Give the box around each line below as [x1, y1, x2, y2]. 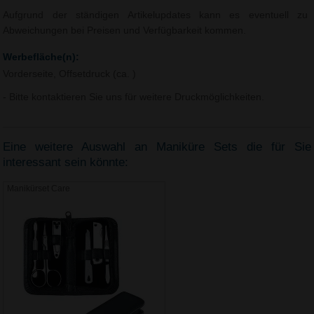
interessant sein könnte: [3, 155, 129, 169]
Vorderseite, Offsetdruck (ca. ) [3, 69, 137, 80]
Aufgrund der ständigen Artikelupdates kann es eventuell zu [3, 10, 308, 21]
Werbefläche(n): [3, 51, 80, 62]
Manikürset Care [7, 184, 71, 194]
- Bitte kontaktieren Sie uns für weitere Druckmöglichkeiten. [3, 92, 265, 102]
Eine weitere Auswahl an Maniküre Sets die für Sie [3, 139, 311, 153]
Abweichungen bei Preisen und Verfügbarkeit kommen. [3, 25, 247, 36]
